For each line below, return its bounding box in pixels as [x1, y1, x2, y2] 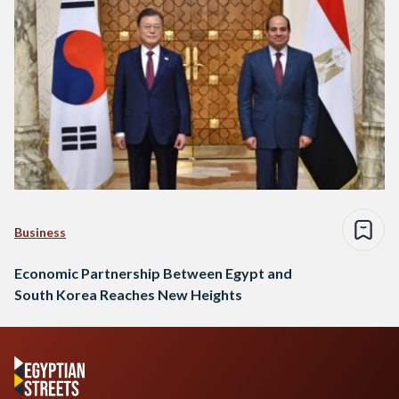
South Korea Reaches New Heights [14, 285, 242, 303]
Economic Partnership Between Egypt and [14, 264, 292, 281]
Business [14, 224, 66, 240]
